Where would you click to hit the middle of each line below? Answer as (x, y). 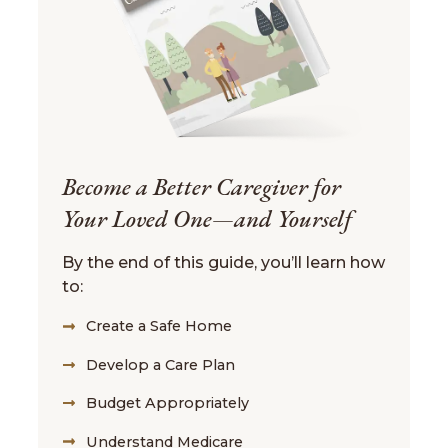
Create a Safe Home (159, 326)
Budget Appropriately (168, 403)
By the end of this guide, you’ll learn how (223, 263)
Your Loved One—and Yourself (207, 219)
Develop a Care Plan (161, 364)
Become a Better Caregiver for (201, 187)
